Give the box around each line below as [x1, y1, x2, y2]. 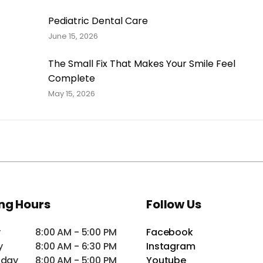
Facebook [146, 225, 193, 240]
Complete [48, 72, 95, 86]
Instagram [146, 240, 195, 254]
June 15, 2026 [48, 31, 98, 42]
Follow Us [146, 196, 201, 213]
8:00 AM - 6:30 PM [35, 240, 117, 254]
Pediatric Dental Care [48, 14, 148, 28]
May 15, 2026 [48, 88, 95, 100]
